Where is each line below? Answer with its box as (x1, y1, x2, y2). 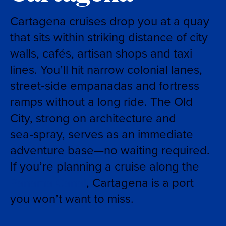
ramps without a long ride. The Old (10, 93, 193, 110)
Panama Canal (10, 174, 86, 191)
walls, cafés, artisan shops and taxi (10, 44, 192, 62)
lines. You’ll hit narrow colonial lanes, (10, 61, 202, 78)
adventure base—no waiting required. (10, 141, 210, 158)
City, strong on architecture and (10, 109, 176, 126)
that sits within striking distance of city (10, 28, 208, 45)
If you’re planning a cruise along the (10, 157, 199, 175)
